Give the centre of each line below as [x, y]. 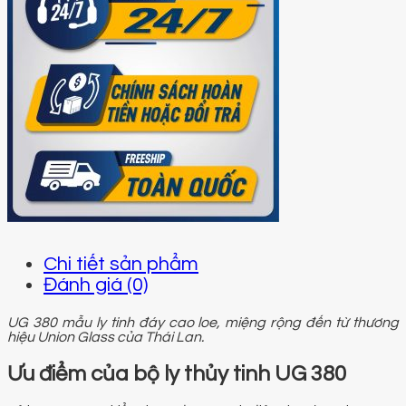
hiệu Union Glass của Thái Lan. [106, 337]
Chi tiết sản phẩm [121, 264]
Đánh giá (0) [96, 285]
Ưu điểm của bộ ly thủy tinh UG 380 [179, 373]
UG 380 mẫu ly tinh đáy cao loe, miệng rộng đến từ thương [203, 322]
